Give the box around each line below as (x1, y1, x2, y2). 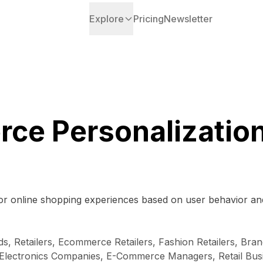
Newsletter (164, 13, 213, 25)
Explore (89, 13, 124, 25)
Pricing (133, 13, 164, 25)
